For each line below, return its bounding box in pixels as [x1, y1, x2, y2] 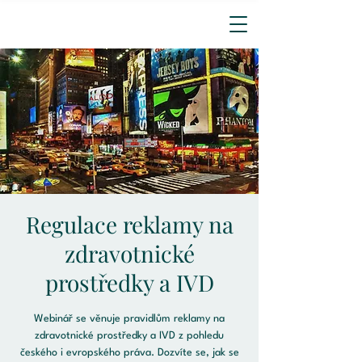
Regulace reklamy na [25, 209, 234, 239]
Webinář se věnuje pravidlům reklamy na [34, 314, 225, 324]
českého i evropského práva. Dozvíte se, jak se [19, 347, 239, 358]
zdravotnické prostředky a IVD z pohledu [35, 330, 224, 341]
